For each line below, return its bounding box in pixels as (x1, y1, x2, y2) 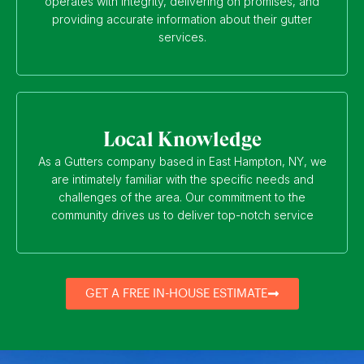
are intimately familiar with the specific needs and (50, 171, 314, 186)
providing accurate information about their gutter (52, 11, 312, 26)
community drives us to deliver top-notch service (50, 207, 314, 222)
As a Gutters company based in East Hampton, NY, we (37, 154, 327, 168)
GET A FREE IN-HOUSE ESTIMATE (84, 287, 267, 300)
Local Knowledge (102, 127, 262, 151)
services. (158, 29, 206, 44)
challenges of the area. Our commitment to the (58, 189, 305, 204)
